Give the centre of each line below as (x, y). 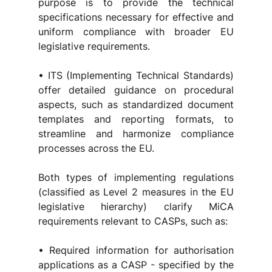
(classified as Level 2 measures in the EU (136, 192)
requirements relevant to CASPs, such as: (133, 221)
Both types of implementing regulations (136, 177)
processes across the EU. (96, 148)
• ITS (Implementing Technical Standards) (136, 75)
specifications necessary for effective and (136, 17)
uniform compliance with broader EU (136, 32)
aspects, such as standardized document (136, 104)
